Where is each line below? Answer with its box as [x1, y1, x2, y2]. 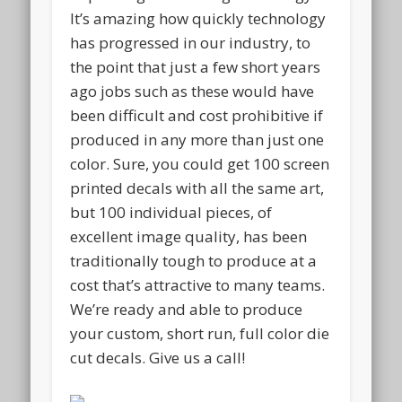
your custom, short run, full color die [70, 322, 330, 344]
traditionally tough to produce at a [70, 249, 318, 271]
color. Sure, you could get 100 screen [70, 153, 330, 174]
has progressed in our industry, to [70, 31, 311, 53]
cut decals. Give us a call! [70, 346, 246, 368]
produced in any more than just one [70, 128, 325, 150]
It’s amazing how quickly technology [70, 7, 327, 29]
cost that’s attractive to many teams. [70, 274, 326, 295]
